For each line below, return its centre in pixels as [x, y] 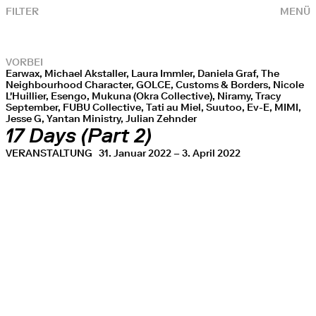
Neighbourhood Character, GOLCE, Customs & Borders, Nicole [155, 85]
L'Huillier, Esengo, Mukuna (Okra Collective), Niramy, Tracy [143, 96]
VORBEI [24, 62]
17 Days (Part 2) [79, 136]
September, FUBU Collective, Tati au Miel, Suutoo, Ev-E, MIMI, [153, 107]
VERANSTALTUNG [52, 153]
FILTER [22, 11]
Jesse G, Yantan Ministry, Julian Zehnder [101, 119]
